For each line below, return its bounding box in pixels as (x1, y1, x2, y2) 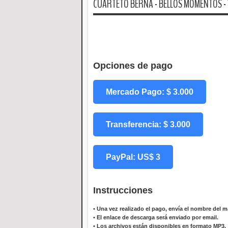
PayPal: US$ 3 (106, 153, 160, 162)
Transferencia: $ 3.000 (106, 120, 190, 129)
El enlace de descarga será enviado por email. (97, 214, 218, 221)
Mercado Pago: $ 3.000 (106, 88, 193, 97)
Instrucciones (93, 185, 153, 196)
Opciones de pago (93, 61, 173, 71)
